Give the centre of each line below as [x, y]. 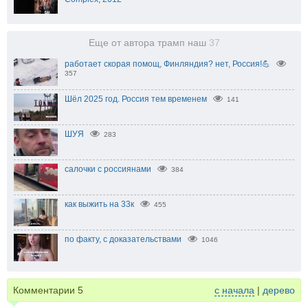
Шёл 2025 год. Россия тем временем [136, 99]
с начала [234, 290]
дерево [279, 290]
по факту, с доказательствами [123, 239]
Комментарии [45, 290]
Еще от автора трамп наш [148, 43]
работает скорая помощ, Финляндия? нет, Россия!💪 [167, 64]
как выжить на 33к [99, 204]
